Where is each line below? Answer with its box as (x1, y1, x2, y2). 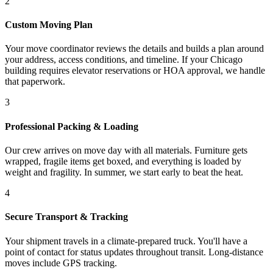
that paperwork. (5, 76, 65, 87)
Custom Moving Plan (5, 19, 93, 30)
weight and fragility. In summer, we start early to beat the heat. (5, 166, 243, 177)
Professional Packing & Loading (5, 121, 138, 132)
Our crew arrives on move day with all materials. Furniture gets (5, 144, 247, 155)
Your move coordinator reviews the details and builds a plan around (5, 43, 264, 54)
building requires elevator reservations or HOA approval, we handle (5, 65, 265, 76)
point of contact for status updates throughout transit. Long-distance (5, 246, 263, 257)
